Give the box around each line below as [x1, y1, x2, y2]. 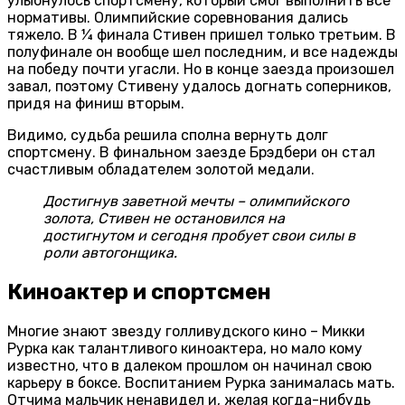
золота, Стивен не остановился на [43, 209, 285, 227]
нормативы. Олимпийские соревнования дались [7, 8, 348, 26]
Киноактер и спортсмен [7, 278, 271, 305]
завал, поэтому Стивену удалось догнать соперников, [7, 77, 391, 95]
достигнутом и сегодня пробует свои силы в [43, 226, 355, 244]
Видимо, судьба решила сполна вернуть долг [7, 126, 328, 144]
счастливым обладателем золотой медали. [7, 160, 315, 178]
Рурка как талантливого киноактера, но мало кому [7, 339, 363, 357]
